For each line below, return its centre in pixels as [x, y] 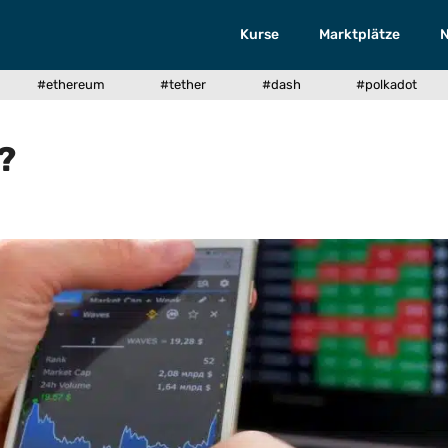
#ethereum [70, 84]
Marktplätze [360, 34]
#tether [183, 84]
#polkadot [387, 84]
